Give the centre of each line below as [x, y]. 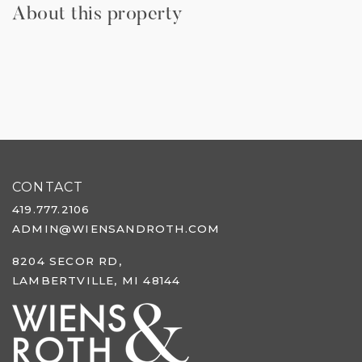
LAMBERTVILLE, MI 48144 [97, 281]
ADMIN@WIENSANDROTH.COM [116, 229]
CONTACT [48, 187]
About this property [98, 15]
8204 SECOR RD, [67, 261]
